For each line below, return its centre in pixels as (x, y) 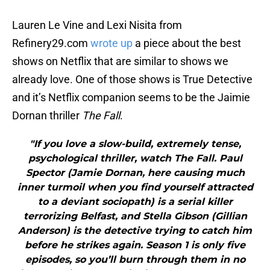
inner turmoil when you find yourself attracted (135, 187)
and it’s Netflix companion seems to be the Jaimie (131, 98)
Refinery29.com (51, 43)
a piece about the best (187, 43)
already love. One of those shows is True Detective (132, 80)
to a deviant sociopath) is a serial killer (135, 202)
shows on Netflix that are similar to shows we (120, 61)
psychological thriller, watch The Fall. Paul (135, 159)
